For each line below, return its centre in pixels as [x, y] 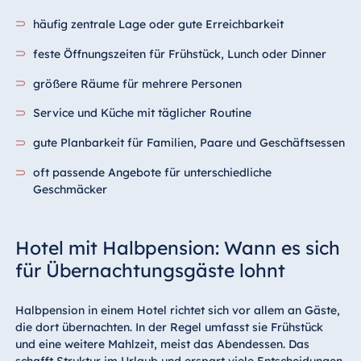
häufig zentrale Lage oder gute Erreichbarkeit [159, 24]
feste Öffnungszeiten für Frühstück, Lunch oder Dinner [180, 54]
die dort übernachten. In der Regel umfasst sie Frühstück [169, 328]
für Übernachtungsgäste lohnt [150, 271]
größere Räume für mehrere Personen [138, 83]
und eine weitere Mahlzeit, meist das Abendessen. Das [162, 344]
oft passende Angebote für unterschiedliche [153, 173]
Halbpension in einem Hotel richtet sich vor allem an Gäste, [177, 311]
